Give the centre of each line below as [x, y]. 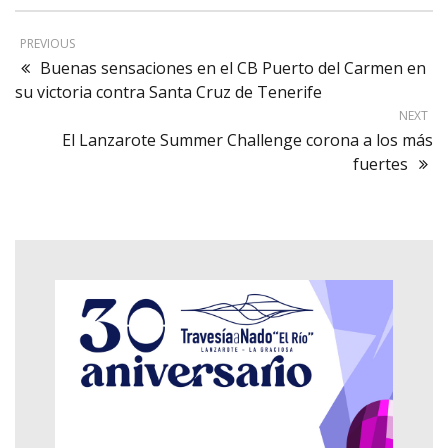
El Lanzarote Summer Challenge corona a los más [247, 139]
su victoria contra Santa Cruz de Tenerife [168, 91]
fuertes [380, 163]
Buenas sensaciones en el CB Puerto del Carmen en [233, 67]
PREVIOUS [47, 43]
